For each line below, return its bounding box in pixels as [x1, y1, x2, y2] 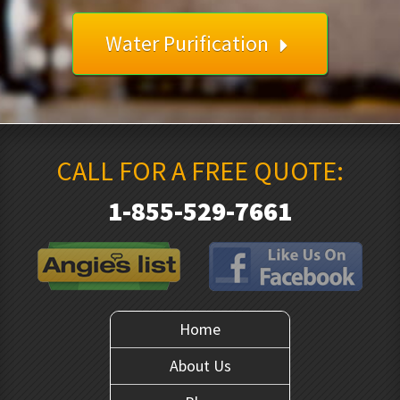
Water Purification [105, 29, 273, 57]
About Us [169, 354, 231, 376]
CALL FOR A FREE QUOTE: [56, 153, 344, 187]
